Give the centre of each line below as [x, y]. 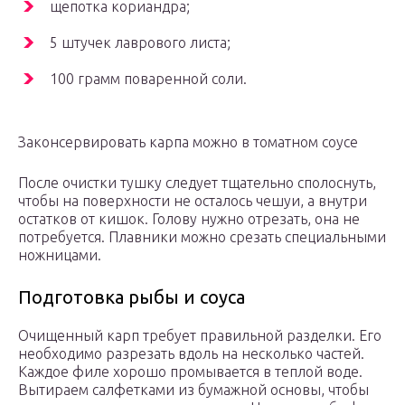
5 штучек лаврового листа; [140, 43]
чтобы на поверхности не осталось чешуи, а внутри [193, 201]
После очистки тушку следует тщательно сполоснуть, [197, 183]
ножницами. [60, 255]
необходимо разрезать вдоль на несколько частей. [191, 354]
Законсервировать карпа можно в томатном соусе [188, 142]
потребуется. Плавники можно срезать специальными [202, 237]
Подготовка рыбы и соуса [132, 297]
